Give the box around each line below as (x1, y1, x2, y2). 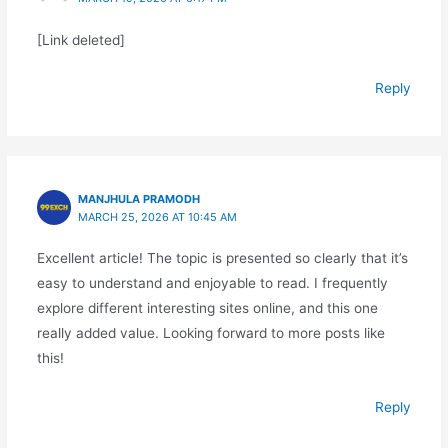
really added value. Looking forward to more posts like (36, 325, 385, 342)
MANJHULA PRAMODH (78, 192, 201, 207)
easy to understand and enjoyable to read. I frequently (36, 275, 388, 292)
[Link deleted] (36, 31, 125, 48)
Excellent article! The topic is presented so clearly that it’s (36, 250, 408, 267)
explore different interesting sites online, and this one (36, 300, 378, 317)
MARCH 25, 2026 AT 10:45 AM (78, 210, 238, 225)
